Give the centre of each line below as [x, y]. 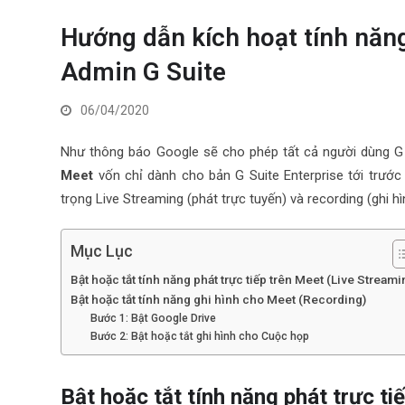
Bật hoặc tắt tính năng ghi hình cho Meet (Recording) [219, 299]
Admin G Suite [144, 72]
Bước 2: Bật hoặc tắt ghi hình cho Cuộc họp [199, 336]
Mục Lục [102, 251]
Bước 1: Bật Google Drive [153, 318]
